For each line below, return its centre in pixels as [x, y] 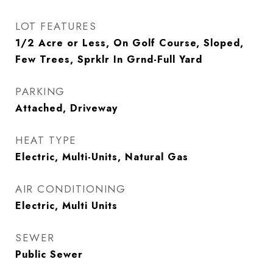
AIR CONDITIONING [70, 189]
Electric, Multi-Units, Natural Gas [102, 157]
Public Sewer [49, 254]
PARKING [40, 91]
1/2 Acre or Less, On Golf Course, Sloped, [129, 43]
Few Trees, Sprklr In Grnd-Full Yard [109, 59]
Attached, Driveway [66, 108]
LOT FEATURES [56, 26]
